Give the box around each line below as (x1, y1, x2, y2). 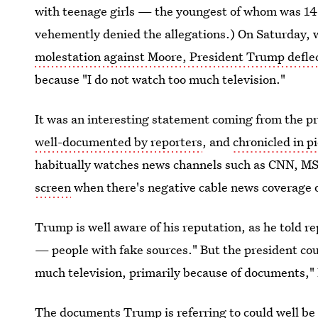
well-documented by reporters (35, 133, 203, 150)
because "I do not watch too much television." (35, 71, 286, 87)
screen (35, 179, 72, 195)
